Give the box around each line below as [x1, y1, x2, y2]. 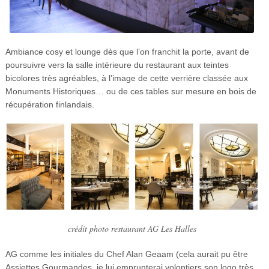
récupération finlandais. [5, 100, 94, 110]
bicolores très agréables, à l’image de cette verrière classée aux [5, 73, 248, 83]
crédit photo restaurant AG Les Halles [67, 223, 196, 235]
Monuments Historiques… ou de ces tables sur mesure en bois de [5, 86, 256, 97]
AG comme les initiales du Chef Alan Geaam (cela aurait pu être [5, 249, 248, 259]
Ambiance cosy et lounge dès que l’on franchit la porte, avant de [5, 47, 249, 57]
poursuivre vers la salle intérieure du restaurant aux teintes [5, 60, 229, 70]
